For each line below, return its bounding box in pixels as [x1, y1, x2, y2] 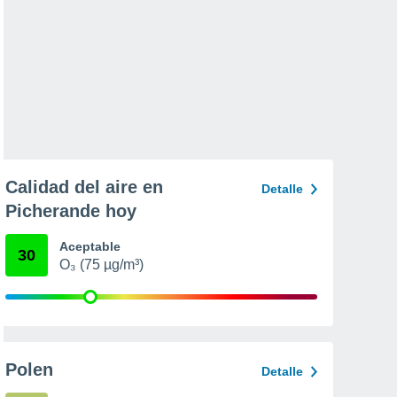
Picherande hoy [5, 201, 136, 221]
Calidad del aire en [5, 177, 163, 197]
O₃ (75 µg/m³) [59, 257, 144, 272]
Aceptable [59, 239, 121, 253]
